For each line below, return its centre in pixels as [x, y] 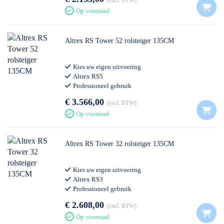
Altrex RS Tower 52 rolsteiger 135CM [119, 41]
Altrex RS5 [88, 76]
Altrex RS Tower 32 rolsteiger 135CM [119, 144]
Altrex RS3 [88, 179]
